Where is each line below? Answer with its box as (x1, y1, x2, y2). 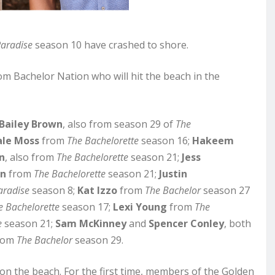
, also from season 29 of (63, 117, 176, 131)
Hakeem (192, 133, 234, 147)
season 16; (139, 133, 192, 147)
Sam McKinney (55, 216, 126, 230)
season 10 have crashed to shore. (33, 37, 188, 52)
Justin (159, 166, 187, 180)
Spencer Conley (149, 216, 224, 230)
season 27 (201, 183, 250, 197)
